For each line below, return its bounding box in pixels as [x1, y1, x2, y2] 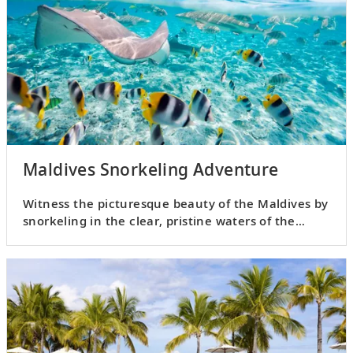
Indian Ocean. [23, 230, 109, 247]
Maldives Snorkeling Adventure [23, 158, 279, 181]
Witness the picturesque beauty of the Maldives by [23, 195, 329, 212]
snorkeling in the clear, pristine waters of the [23, 213, 295, 229]
